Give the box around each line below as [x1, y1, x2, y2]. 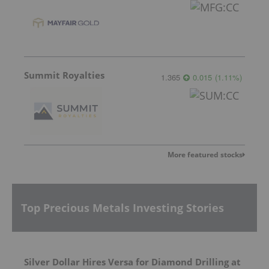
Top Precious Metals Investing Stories [21, 200, 224, 215]
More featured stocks [168, 149, 243, 160]
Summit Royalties [24, 68, 104, 81]
